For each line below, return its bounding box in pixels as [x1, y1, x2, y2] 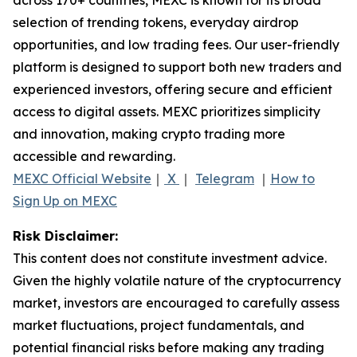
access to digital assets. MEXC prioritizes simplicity [13, 103, 320, 120]
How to [270, 170, 315, 186]
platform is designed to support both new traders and [13, 58, 342, 75]
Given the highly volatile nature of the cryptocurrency [13, 272, 341, 288]
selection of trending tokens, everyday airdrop [13, 14, 299, 30]
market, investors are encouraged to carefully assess [13, 294, 339, 311]
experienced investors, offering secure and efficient [13, 80, 332, 97]
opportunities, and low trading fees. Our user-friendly [13, 36, 339, 53]
